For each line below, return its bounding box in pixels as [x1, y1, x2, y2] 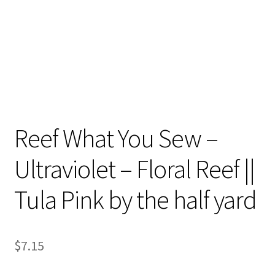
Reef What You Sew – [14, 122, 218, 154]
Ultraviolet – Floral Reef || [14, 152, 255, 185]
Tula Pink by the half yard [14, 183, 257, 215]
